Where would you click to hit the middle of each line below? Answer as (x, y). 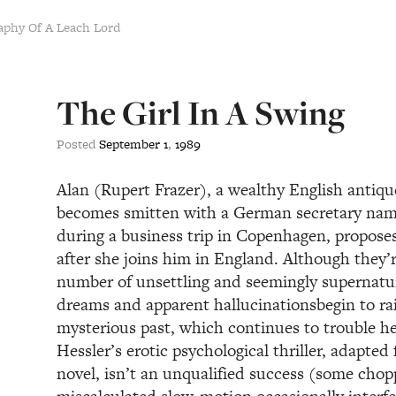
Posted (78, 144)
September (129, 144)
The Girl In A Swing (201, 113)
